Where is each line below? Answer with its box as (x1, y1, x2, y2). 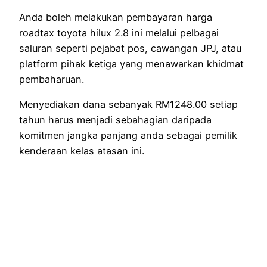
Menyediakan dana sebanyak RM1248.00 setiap (19, 98, 238, 110)
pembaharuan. (19, 73, 84, 85)
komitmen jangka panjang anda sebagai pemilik (19, 129, 237, 141)
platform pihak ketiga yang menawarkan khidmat (19, 57, 244, 70)
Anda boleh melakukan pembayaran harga (19, 11, 212, 23)
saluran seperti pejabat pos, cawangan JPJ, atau (19, 42, 241, 54)
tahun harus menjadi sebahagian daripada (19, 113, 212, 126)
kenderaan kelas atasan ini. (19, 144, 144, 157)
